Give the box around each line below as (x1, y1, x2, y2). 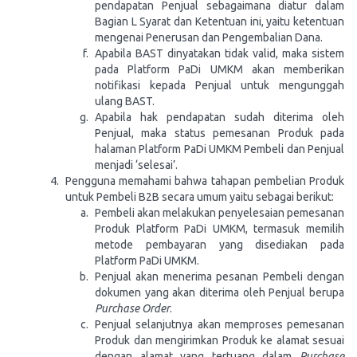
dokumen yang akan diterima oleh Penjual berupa (95, 286, 344, 299)
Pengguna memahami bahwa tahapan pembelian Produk (65, 175, 344, 187)
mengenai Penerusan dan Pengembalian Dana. (95, 31, 323, 44)
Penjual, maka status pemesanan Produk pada (95, 127, 344, 139)
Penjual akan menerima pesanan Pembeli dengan (95, 270, 344, 283)
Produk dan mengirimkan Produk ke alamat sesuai (95, 334, 344, 347)
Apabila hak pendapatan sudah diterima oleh (95, 111, 344, 124)
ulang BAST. (95, 95, 155, 108)
